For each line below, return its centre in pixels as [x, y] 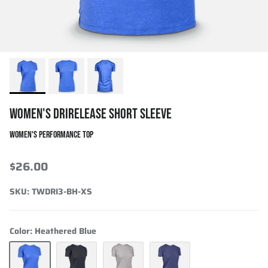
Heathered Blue [66, 231]
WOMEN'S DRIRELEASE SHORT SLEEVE [91, 114]
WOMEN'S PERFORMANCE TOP [51, 135]
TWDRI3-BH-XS [62, 191]
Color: [22, 231]
